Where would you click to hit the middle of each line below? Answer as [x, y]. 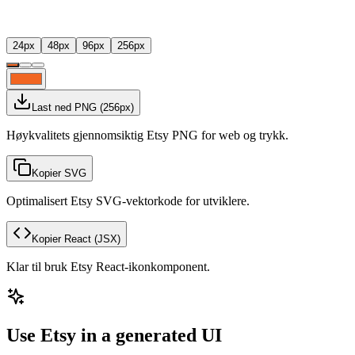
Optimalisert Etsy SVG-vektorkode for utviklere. [128, 200]
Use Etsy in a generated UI [114, 335]
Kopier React [61, 239]
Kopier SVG [59, 173]
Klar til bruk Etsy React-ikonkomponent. [108, 266]
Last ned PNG [64, 107]
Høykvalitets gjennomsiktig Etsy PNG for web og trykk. [147, 135]
